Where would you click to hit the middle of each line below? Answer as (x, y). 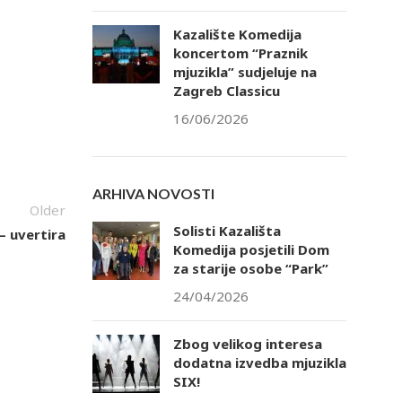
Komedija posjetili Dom (251, 250)
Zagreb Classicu (226, 91)
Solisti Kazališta (227, 231)
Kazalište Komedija (237, 35)
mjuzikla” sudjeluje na (245, 72)
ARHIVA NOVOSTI (153, 194)
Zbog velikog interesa (247, 344)
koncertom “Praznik (240, 53)
